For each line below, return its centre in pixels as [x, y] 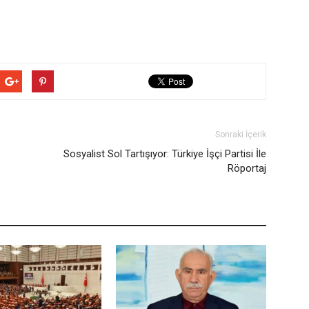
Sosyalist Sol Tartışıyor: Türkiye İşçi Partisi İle [165, 154]
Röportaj [247, 168]
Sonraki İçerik [241, 134]
